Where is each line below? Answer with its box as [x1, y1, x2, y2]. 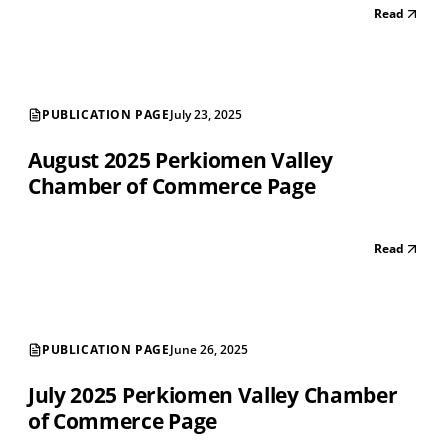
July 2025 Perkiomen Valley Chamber [28, 381, 398, 410]
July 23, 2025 [169, 106, 242, 124]
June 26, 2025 [169, 341, 248, 359]
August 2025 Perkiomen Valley [28, 146, 333, 175]
